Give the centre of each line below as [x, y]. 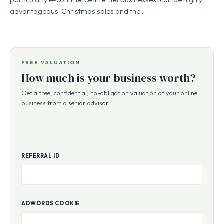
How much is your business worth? [109, 78]
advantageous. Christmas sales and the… [77, 11]
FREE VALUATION [51, 63]
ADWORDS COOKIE [51, 203]
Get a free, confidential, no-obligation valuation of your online [109, 93]
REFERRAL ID [41, 156]
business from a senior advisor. [66, 103]
